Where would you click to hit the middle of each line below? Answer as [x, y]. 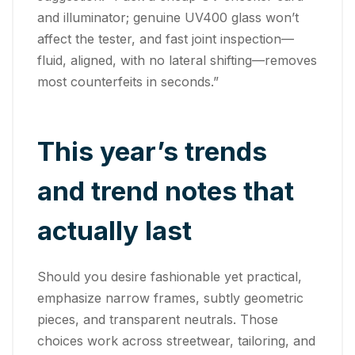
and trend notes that [166, 191]
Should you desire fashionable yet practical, [170, 277]
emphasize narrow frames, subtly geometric [170, 298]
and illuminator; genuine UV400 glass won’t [168, 17]
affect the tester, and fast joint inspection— [166, 38]
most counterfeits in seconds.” [128, 81]
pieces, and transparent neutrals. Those [158, 320]
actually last [115, 231]
